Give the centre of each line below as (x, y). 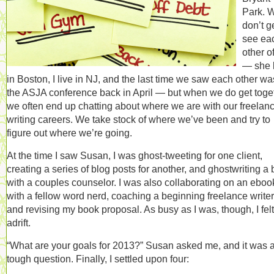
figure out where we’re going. (69, 133)
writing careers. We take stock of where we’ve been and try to (139, 119)
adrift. (19, 223)
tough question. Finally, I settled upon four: (98, 259)
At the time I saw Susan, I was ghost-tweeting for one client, (135, 155)
